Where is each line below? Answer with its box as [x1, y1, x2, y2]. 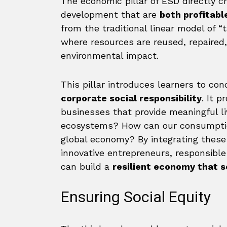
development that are [61, 9, 160, 20]
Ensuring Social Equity [61, 186, 211, 209]
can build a [61, 161, 112, 172]
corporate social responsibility [61, 93, 202, 103]
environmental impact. [61, 50, 159, 61]
